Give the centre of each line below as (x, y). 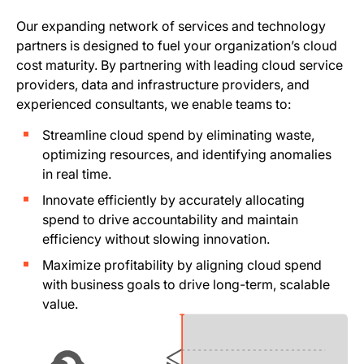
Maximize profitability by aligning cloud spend (182, 265)
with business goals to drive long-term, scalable (186, 284)
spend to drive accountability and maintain (170, 219)
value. (60, 304)
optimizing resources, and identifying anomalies (187, 154)
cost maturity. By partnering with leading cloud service (180, 65)
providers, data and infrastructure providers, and (163, 84)
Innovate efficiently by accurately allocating (173, 200)
